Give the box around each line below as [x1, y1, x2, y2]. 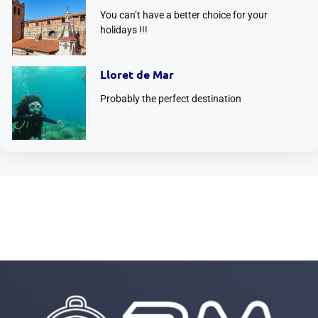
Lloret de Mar [99, 67, 174, 82]
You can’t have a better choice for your [99, 9, 268, 21]
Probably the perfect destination [99, 93, 241, 104]
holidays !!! [99, 23, 148, 35]
